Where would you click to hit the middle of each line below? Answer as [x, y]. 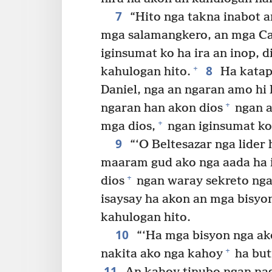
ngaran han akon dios [162, 108]
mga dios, [128, 126]
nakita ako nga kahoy [162, 254]
